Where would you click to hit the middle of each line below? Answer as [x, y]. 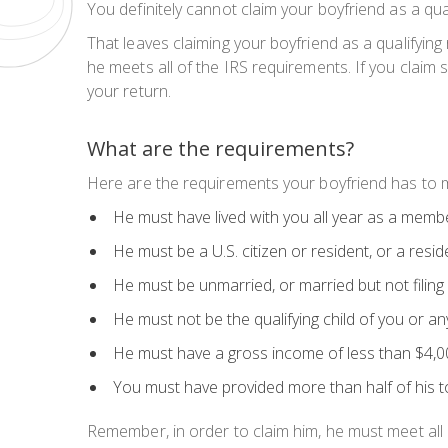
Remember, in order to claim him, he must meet [257, 431]
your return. [129, 91]
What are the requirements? [220, 149]
